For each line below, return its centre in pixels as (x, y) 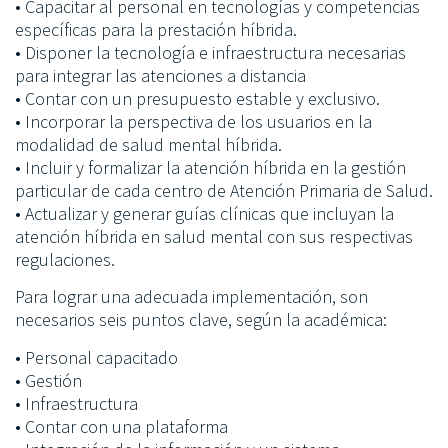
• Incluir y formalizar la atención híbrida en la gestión (210, 167)
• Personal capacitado (96, 357)
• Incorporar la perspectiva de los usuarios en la (193, 121)
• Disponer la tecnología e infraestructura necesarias (210, 52)
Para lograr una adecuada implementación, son (191, 297)
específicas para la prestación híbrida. (156, 29)
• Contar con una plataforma (121, 426)
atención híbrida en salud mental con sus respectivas (214, 236)
